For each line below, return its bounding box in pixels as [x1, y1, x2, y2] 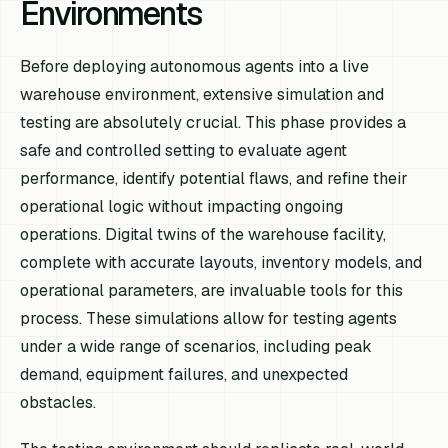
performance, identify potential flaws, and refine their [20, 168, 409, 190]
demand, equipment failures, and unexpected [20, 364, 349, 386]
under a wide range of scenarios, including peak [20, 336, 373, 358]
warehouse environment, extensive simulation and [20, 84, 385, 106]
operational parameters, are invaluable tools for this [20, 280, 404, 302]
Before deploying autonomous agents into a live [20, 56, 370, 78]
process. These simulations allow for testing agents [20, 308, 398, 330]
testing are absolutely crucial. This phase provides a [20, 112, 407, 134]
